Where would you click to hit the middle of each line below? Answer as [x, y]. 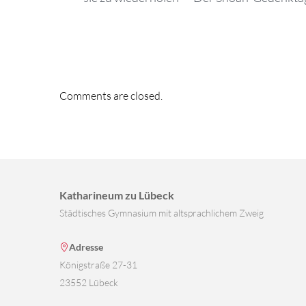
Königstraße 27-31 [98, 264]
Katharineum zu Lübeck [117, 195]
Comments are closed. [111, 95]
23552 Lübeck [89, 282]
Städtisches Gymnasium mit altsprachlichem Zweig [162, 212]
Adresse [86, 247]
